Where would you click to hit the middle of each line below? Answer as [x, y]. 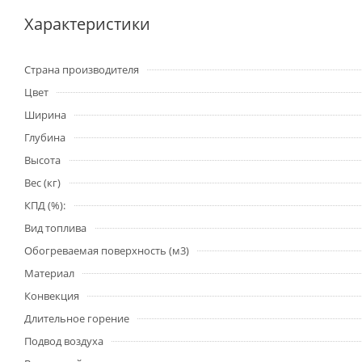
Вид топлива [55, 228]
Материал [49, 273]
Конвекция [52, 296]
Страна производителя [82, 69]
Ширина [45, 115]
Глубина [45, 137]
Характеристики [87, 24]
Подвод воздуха [64, 341]
